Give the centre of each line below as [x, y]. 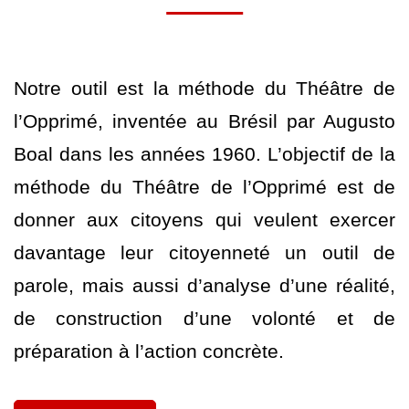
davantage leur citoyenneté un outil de [204, 253]
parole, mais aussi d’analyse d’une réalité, [204, 286]
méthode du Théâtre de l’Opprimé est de [204, 187]
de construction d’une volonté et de [204, 319]
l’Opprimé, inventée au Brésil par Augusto [204, 121]
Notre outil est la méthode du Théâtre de [204, 89]
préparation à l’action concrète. [149, 351]
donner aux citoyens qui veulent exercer [204, 220]
